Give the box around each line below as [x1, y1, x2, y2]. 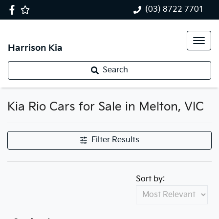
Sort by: [136, 175, 165, 184]
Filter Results [91, 135, 139, 145]
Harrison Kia [8, 43, 63, 53]
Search [103, 66, 128, 75]
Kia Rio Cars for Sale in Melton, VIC [7, 100, 204, 114]
